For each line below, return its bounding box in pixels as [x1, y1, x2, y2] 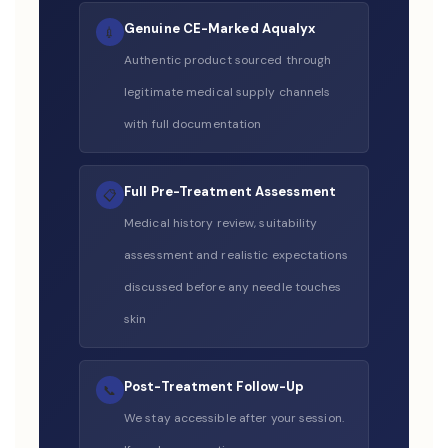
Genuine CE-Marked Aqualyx [124, 20, 316, 37]
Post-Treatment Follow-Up [124, 378, 305, 395]
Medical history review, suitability [124, 215, 318, 231]
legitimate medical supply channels [124, 84, 331, 100]
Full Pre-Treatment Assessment [124, 183, 336, 200]
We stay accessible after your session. [124, 410, 344, 426]
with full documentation [124, 116, 262, 132]
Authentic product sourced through [124, 52, 332, 68]
